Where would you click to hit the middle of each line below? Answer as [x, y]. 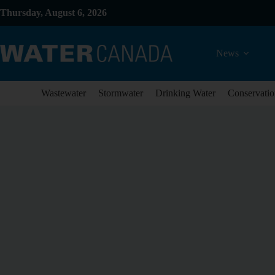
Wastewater [64, 93]
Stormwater [121, 93]
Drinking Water [185, 93]
